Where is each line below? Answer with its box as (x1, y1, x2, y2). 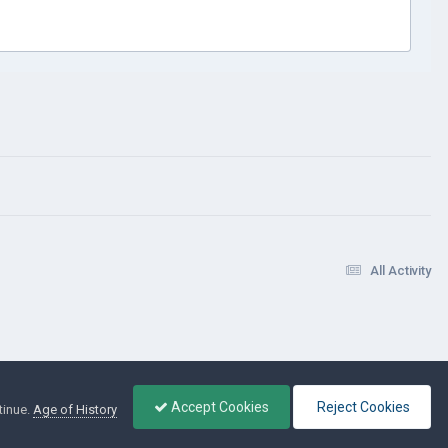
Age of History (33, 402, 117, 417)
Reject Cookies (313, 399, 410, 415)
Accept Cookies (167, 399, 269, 415)
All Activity (370, 262, 431, 278)
